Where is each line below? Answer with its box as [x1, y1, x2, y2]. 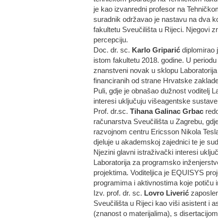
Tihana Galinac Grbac [130, 108, 203, 115]
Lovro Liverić [144, 189, 189, 197]
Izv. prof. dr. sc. [93, 189, 144, 197]
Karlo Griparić [132, 46, 180, 54]
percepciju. [93, 36, 128, 44]
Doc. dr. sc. [93, 46, 132, 54]
